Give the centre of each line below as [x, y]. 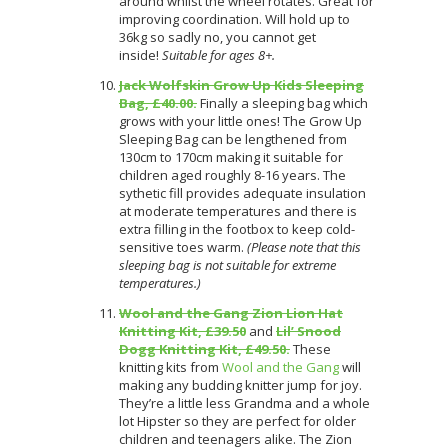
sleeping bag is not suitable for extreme [227, 264]
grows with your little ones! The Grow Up [240, 120]
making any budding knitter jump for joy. [240, 384]
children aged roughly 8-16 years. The [232, 174]
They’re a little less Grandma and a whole [244, 402]
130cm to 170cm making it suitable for [231, 156]
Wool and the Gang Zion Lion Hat [231, 312]
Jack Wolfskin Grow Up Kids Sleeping [241, 84]
